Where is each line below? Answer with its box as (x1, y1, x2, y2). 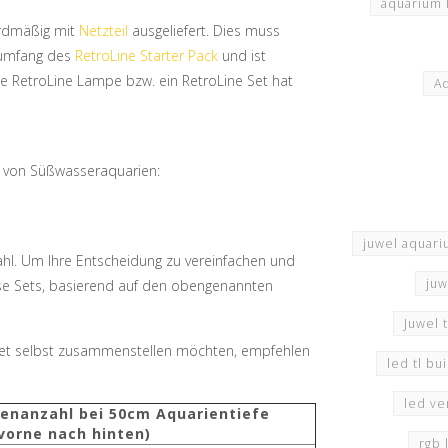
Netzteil (79, 20, 128, 40)
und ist (218, 45, 266, 65)
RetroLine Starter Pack (75, 45, 218, 65)
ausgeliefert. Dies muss (128, 20, 280, 40)
